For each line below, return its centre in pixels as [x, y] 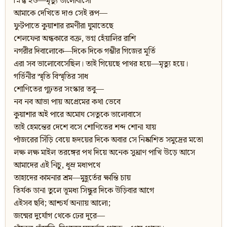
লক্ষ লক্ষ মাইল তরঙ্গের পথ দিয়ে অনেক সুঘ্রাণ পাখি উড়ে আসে [104, 153]
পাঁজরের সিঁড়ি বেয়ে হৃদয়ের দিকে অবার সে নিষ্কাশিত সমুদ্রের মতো [108, 140]
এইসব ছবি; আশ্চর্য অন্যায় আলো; [62, 204]
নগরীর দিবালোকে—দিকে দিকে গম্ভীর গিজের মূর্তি [85, 52]
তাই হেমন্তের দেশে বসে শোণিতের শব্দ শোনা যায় [85, 128]
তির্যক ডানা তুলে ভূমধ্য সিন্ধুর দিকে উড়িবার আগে [84, 191]
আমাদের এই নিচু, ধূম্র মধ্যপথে [57, 166]
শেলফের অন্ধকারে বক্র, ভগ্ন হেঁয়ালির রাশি [75, 39]
